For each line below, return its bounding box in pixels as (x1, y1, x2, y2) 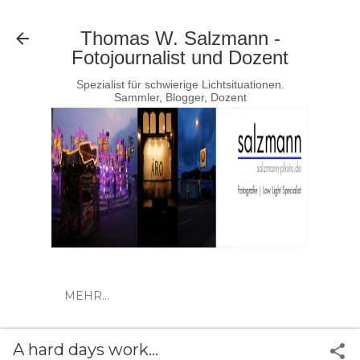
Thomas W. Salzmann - (80, 27, 280, 49)
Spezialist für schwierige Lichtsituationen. (76, 78, 284, 91)
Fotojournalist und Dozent (72, 47, 288, 68)
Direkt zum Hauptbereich (117, 14, 243, 27)
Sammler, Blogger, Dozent (113, 91, 247, 104)
